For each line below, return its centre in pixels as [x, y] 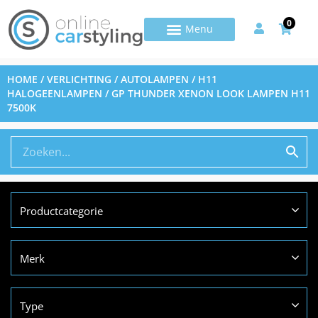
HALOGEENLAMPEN [55, 94]
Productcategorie [61, 211]
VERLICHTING [79, 79]
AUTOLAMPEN [155, 79]
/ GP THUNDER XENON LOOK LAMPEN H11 [206, 94]
